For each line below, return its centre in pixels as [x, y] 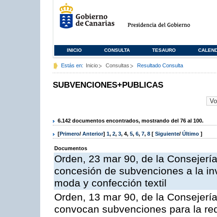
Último [191, 134]
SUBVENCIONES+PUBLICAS [108, 85]
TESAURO [164, 50]
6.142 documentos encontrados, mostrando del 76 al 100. [131, 120]
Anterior [93, 134]
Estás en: [72, 65]
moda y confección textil [110, 183]
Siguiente [167, 134]
